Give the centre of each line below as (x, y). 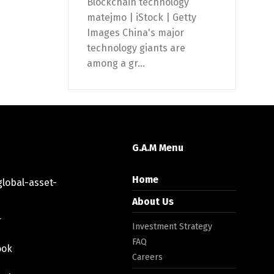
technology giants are (136, 48)
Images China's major (135, 33)
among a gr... (116, 64)
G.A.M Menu (158, 148)
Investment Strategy (172, 227)
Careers (147, 257)
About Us (153, 202)
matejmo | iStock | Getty (142, 18)
